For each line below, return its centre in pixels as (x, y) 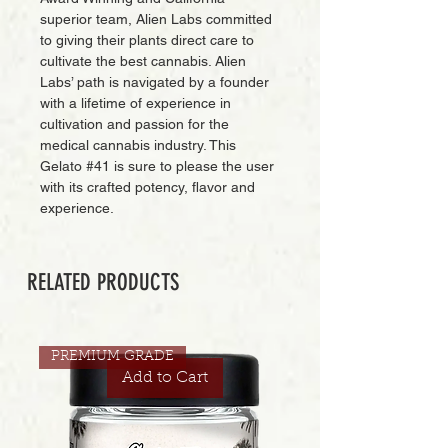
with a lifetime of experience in (135, 103)
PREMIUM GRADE (112, 356)
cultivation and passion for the (134, 124)
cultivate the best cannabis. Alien (143, 61)
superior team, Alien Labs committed (156, 19)
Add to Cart (164, 377)
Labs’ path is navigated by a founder (154, 82)
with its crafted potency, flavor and (147, 187)
